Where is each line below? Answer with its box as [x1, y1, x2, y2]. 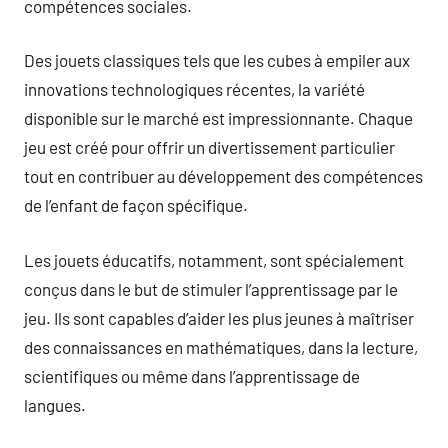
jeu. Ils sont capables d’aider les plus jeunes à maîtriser [24, 307, 414, 328]
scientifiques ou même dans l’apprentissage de [24, 365, 360, 386]
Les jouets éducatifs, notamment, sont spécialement [24, 249, 404, 270]
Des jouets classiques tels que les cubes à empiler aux [24, 50, 410, 70]
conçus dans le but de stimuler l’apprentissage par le [24, 278, 398, 299]
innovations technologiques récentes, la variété [24, 79, 365, 99]
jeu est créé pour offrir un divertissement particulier [24, 137, 395, 157]
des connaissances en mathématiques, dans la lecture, [24, 336, 418, 357]
